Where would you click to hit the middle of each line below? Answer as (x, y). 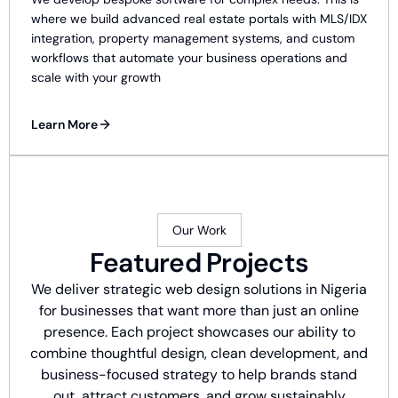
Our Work (199, 230)
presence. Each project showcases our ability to (199, 332)
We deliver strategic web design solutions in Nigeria (199, 289)
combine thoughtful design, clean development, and (199, 353)
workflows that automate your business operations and (189, 58)
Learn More (64, 124)
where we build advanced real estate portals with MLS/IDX (199, 19)
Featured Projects (199, 263)
